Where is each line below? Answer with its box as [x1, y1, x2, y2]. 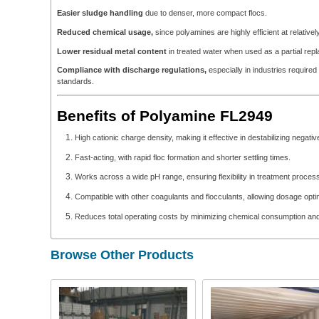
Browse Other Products [51, 248, 194, 263]
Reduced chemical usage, [57, 27, 153, 36]
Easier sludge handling [57, 9, 143, 18]
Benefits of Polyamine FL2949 [57, 108, 273, 125]
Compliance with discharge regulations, [57, 66, 206, 75]
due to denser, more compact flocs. [143, 9, 267, 18]
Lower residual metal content [57, 46, 167, 56]
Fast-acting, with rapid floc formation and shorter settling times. [75, 152, 291, 162]
